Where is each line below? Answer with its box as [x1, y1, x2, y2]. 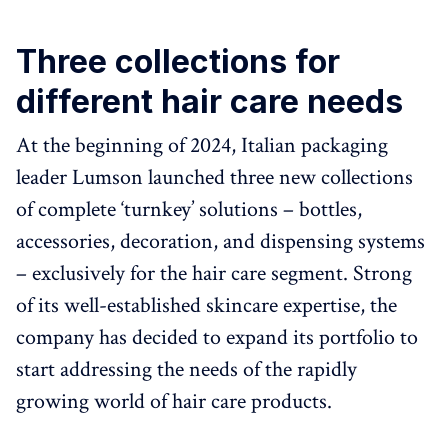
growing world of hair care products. [16, 387, 332, 416]
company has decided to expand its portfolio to [16, 323, 418, 352]
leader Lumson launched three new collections [16, 163, 413, 192]
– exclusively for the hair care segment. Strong [16, 259, 412, 288]
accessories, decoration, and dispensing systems [16, 227, 425, 256]
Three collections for [16, 42, 340, 81]
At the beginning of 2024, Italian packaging [16, 131, 388, 160]
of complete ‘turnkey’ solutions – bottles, [16, 195, 362, 224]
